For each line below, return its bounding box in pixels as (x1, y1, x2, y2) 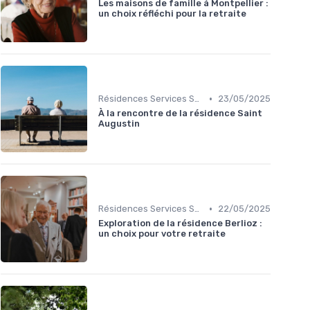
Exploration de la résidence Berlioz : (98, 218, 262, 229)
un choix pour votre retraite (98, 228, 226, 239)
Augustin (98, 118, 140, 129)
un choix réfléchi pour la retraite (98, 8, 246, 19)
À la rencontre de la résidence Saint (98, 108, 262, 119)
